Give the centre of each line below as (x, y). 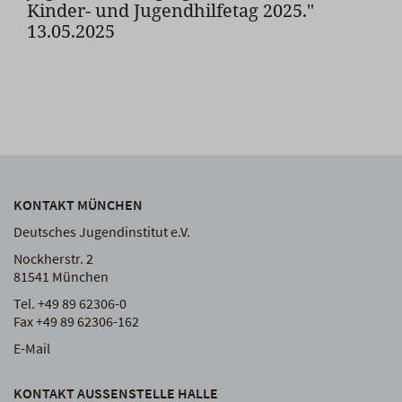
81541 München (61, 276)
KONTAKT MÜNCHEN (78, 205)
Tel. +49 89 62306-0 (70, 303)
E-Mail (32, 348)
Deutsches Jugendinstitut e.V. (102, 232)
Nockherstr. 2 (53, 258)
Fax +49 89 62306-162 (76, 321)
